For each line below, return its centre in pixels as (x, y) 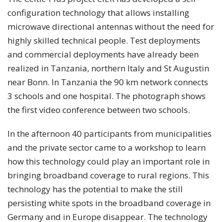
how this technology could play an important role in (109, 161)
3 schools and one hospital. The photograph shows (107, 96)
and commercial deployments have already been (103, 54)
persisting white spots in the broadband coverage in (109, 203)
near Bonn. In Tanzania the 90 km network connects (108, 82)
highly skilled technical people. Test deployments (104, 40)
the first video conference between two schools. (99, 110)
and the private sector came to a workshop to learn (107, 147)
